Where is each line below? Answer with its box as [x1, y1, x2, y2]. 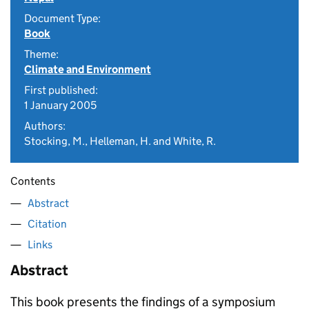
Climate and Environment [24, 63, 151, 76]
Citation [28, 217, 67, 230]
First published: [24, 83, 98, 97]
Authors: [24, 119, 66, 132]
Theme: [24, 48, 59, 61]
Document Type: [24, 12, 101, 25]
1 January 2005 [24, 99, 97, 112]
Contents [10, 175, 55, 188]
